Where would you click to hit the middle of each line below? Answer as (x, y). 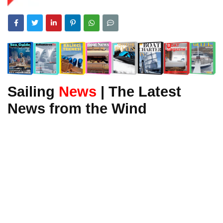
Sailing (33, 91)
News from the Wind (77, 108)
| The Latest (139, 91)
